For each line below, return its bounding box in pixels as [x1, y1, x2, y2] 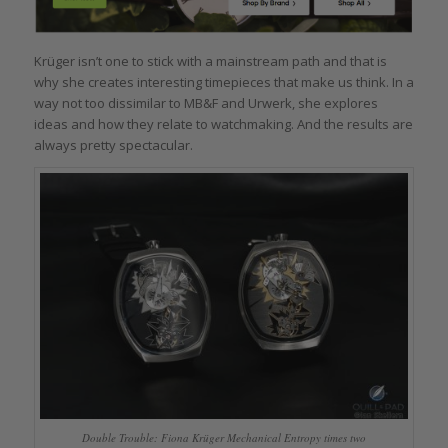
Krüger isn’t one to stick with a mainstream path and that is [33, 52, 387, 71]
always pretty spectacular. [33, 136, 193, 155]
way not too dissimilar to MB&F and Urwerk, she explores [33, 94, 378, 113]
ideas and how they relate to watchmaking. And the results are [33, 115, 413, 134]
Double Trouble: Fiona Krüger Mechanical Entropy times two [81, 430, 366, 446]
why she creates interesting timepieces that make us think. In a [33, 73, 414, 92]
